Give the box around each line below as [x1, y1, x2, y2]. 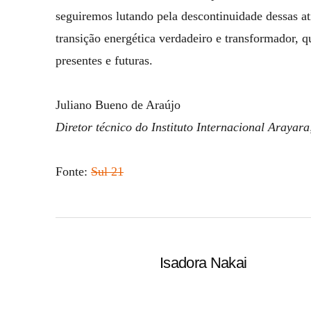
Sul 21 [91, 165, 124, 178]
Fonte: [56, 165, 91, 178]
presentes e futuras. [56, 53, 153, 67]
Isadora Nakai [160, 254, 247, 272]
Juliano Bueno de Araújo [56, 98, 180, 112]
